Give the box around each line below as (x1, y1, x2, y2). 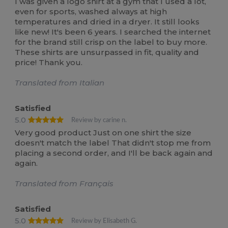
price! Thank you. (15, 58, 83, 68)
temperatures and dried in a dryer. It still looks (15, 17, 200, 27)
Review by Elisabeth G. (71, 217, 137, 224)
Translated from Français (15, 178, 114, 188)
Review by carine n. (71, 117, 127, 124)
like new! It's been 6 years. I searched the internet (15, 27, 211, 37)
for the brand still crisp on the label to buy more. (15, 37, 208, 47)
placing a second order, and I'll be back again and (15, 148, 213, 158)
